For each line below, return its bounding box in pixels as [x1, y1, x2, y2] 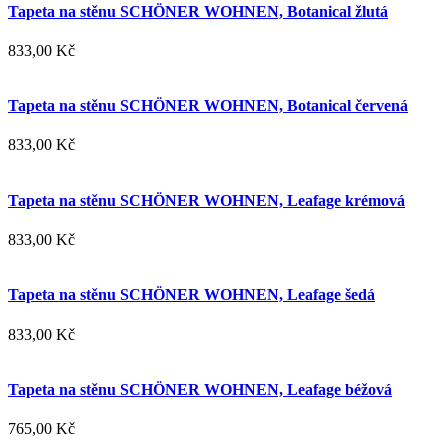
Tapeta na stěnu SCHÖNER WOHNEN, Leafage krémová [8, 191, 405, 209]
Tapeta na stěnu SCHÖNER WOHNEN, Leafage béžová [8, 380, 392, 398]
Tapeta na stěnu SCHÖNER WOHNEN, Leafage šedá [8, 286, 375, 304]
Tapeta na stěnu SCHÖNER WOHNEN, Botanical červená [8, 97, 408, 115]
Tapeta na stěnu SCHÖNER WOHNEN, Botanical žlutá [8, 2, 388, 20]
